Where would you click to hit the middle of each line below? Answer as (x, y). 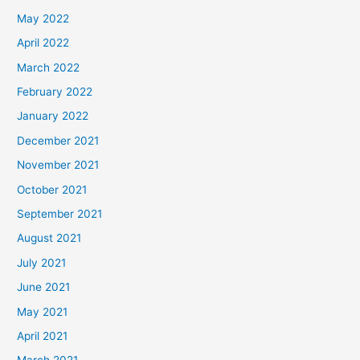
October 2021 (52, 189)
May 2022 (43, 18)
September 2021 (60, 214)
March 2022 (49, 67)
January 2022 (53, 116)
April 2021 (43, 336)
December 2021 (58, 140)
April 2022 (43, 43)
